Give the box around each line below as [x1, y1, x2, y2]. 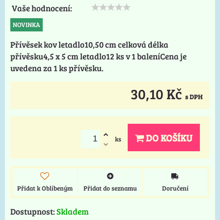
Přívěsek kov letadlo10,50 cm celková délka [10, 39, 168, 51]
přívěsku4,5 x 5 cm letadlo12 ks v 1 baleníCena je [10, 51, 187, 62]
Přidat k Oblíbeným [17, 184, 73, 193]
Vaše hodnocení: [12, 2, 72, 14]
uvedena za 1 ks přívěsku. [10, 62, 104, 74]
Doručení [162, 184, 189, 193]
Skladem [56, 206, 89, 218]
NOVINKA [13, 20, 40, 29]
